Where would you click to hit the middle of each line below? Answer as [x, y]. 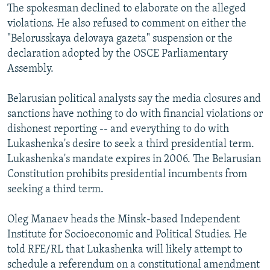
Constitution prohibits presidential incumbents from [127, 174]
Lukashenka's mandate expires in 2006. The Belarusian [134, 159]
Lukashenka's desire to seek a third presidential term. [131, 144]
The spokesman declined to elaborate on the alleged [127, 8]
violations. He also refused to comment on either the [127, 24]
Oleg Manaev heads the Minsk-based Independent [124, 219]
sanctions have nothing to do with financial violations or [135, 114]
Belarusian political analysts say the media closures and [134, 99]
